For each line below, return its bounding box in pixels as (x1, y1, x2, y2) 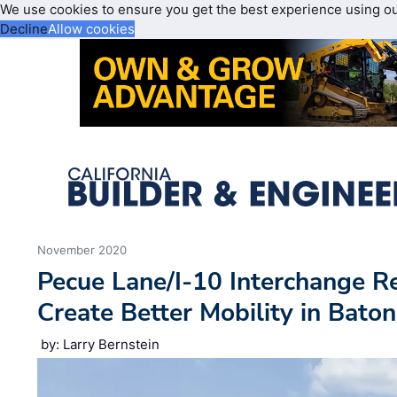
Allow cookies (48, 20, 135, 37)
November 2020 (37, 243, 128, 258)
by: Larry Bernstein (41, 336, 160, 354)
